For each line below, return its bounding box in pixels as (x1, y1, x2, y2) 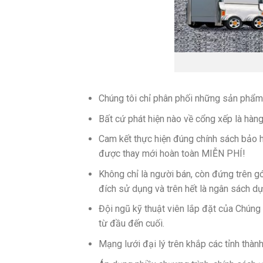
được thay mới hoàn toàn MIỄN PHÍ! (98, 148, 245, 160)
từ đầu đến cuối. (98, 218, 164, 230)
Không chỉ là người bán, (98, 168, 193, 180)
